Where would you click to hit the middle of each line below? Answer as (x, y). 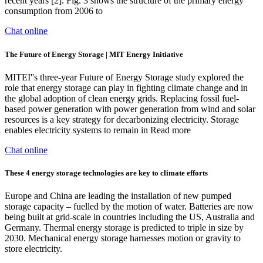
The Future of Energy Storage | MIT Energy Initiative (94, 54)
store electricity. (33, 249)
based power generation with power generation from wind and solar (130, 109)
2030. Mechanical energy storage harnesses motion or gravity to (123, 238)
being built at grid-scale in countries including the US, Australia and (130, 217)
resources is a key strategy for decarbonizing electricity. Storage (122, 119)
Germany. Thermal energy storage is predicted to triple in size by (124, 228)
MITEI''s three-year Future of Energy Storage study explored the (124, 77)
